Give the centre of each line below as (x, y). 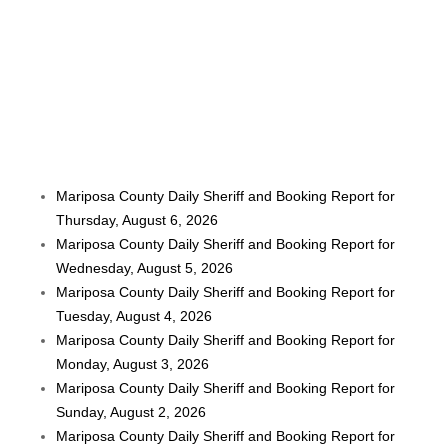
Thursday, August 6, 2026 (137, 219)
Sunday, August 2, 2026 (131, 411)
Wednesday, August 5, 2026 (145, 267)
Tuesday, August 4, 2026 (134, 315)
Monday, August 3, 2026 (133, 363)
